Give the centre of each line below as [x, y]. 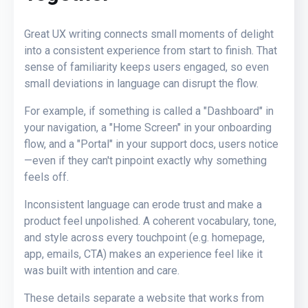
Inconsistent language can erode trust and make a [143, 204]
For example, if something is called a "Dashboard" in [149, 111]
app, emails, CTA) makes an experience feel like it [143, 254]
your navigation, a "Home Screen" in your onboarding [148, 127]
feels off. [46, 177]
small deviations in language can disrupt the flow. [141, 83]
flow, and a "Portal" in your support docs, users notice [151, 144]
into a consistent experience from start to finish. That [151, 50]
